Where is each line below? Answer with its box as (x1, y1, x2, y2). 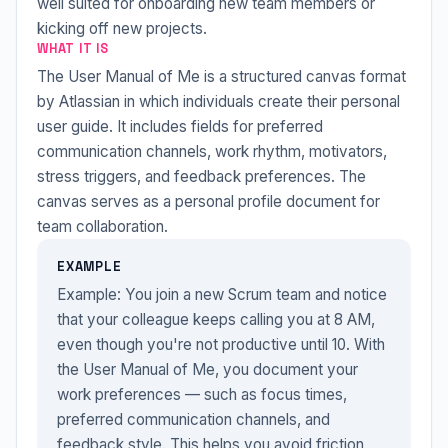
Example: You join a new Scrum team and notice (57, 285, 387, 304)
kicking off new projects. (37, 19, 207, 38)
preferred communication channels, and (57, 410, 330, 429)
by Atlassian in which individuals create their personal (37, 92, 400, 111)
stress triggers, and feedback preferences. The (37, 167, 366, 186)
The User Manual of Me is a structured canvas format (37, 67, 406, 86)
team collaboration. (37, 217, 168, 236)
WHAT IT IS (37, 40, 109, 57)
